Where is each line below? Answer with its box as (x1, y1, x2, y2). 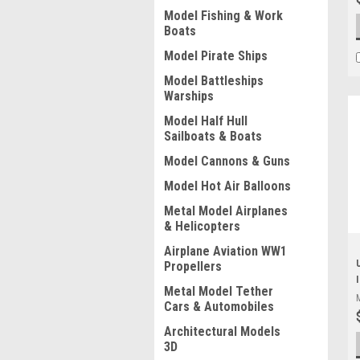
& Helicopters (164, 219, 240, 234)
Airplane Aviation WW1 (164, 243, 287, 259)
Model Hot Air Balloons (164, 178, 291, 194)
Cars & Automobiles (164, 299, 274, 314)
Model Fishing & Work (164, 8, 283, 23)
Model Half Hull (164, 113, 247, 129)
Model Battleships (164, 73, 264, 88)
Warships (164, 88, 214, 104)
